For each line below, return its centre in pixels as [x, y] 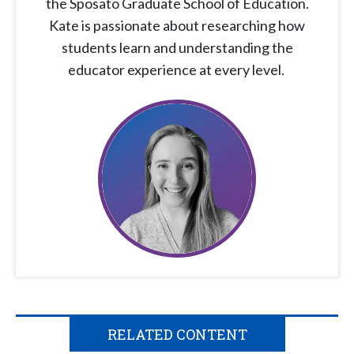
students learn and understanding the [177, 48]
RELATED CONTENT [177, 335]
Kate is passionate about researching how [177, 26]
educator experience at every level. [177, 70]
